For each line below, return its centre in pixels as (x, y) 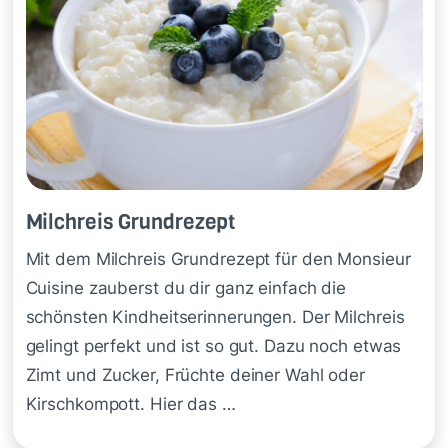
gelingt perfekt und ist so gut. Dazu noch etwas (213, 345)
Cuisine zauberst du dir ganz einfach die (186, 287)
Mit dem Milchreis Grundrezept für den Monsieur (218, 258)
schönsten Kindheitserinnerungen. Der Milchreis (215, 316)
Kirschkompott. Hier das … (130, 403)
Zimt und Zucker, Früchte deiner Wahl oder (195, 374)
